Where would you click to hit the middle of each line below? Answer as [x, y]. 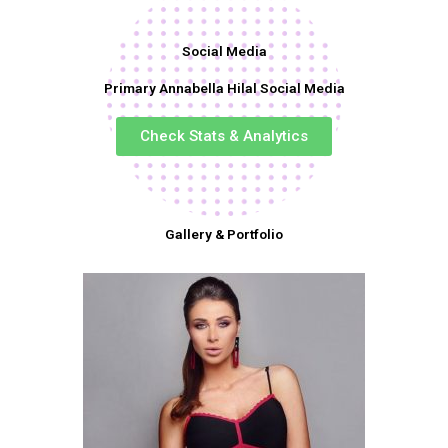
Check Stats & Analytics [224, 135]
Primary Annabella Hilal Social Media [224, 87]
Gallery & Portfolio [224, 233]
